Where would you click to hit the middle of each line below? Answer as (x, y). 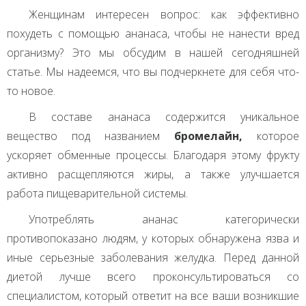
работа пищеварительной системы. (97, 194)
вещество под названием (91, 136)
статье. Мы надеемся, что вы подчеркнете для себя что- (153, 72)
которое (271, 136)
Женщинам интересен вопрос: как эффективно (164, 15)
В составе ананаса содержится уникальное (164, 117)
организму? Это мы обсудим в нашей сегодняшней (153, 53)
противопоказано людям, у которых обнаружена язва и (153, 239)
